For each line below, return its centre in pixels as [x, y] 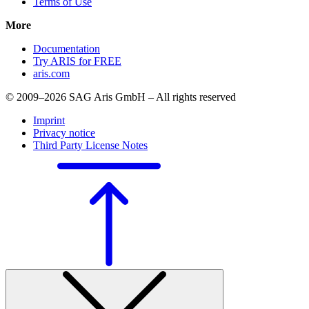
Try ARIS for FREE [77, 61]
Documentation [67, 49]
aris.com [51, 74]
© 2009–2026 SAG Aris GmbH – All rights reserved [121, 97]
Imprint [49, 121]
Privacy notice [64, 133]
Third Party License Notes [90, 146]
